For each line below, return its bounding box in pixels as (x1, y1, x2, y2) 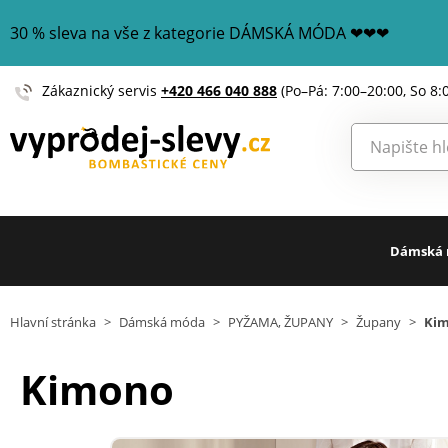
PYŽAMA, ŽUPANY (228, 313, 333, 331)
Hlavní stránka (10, 313, 96, 331)
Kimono (20, 362, 174, 417)
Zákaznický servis (42, 81, 161, 100)
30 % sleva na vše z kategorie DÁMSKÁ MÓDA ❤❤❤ (10, 22, 389, 44)
